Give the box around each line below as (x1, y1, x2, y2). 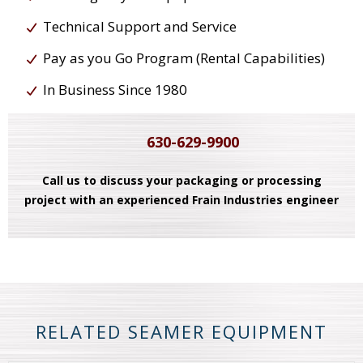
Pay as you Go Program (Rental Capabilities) (43, 48, 325, 67)
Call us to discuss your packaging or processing (41, 172, 322, 188)
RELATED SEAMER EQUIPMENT (36, 318, 327, 344)
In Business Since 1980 (43, 79, 187, 99)
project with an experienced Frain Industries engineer (24, 191, 339, 207)
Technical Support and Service (43, 16, 237, 36)
